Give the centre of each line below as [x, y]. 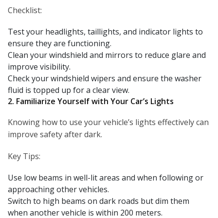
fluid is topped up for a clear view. [69, 90]
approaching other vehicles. [58, 190]
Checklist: [25, 10]
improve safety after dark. [55, 135]
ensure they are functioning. [60, 44]
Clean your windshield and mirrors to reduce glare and [107, 55]
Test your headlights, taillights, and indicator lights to [105, 32]
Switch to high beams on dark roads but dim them [99, 201]
